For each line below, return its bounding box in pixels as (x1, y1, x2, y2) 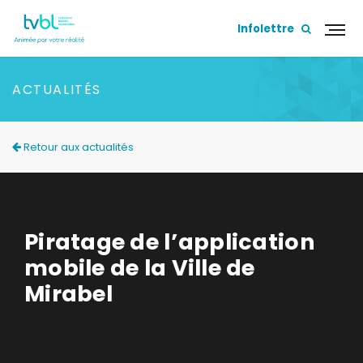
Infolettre (237, 20, 294, 36)
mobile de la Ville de (24, 253, 255, 283)
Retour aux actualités (21, 139, 134, 155)
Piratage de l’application (24, 227, 315, 257)
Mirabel (24, 279, 113, 309)
